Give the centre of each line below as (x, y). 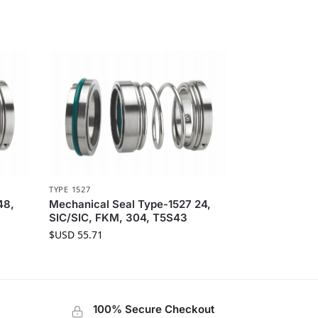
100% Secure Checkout (153, 309)
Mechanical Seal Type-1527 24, (130, 204)
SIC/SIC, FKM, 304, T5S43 (119, 218)
